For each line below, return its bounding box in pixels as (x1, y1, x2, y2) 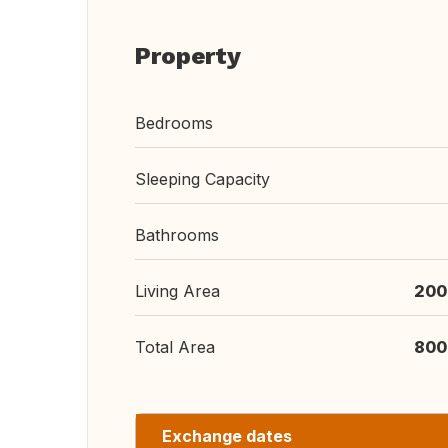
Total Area (135, 337, 215, 357)
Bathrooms (135, 225, 219, 245)
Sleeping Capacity (135, 169, 270, 189)
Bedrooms (135, 113, 213, 133)
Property (135, 42, 241, 70)
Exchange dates (162, 426, 292, 446)
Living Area (135, 281, 220, 301)
